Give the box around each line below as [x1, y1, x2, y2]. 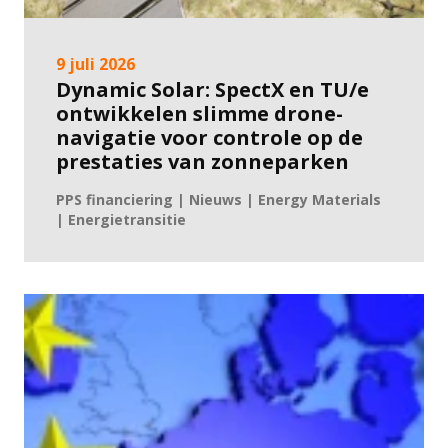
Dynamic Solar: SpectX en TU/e [56, 76, 369, 103]
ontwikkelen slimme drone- [56, 100, 343, 127]
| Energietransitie [56, 210, 186, 229]
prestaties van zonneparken [56, 148, 349, 175]
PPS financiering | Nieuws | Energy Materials [56, 190, 381, 209]
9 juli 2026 [56, 53, 135, 75]
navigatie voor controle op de [56, 124, 363, 151]
